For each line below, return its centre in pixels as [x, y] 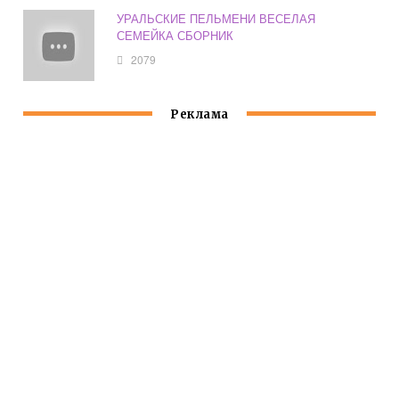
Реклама [199, 115]
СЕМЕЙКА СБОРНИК [175, 36]
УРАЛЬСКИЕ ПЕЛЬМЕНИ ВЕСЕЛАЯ [216, 19]
